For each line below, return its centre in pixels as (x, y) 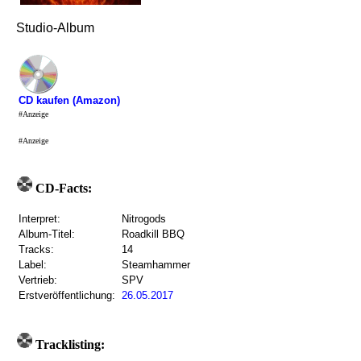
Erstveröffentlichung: (67, 295)
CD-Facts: (62, 188)
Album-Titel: (47, 234)
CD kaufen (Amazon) (69, 100)
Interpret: (39, 219)
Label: (33, 265)
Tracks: (36, 249)
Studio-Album (55, 28)
